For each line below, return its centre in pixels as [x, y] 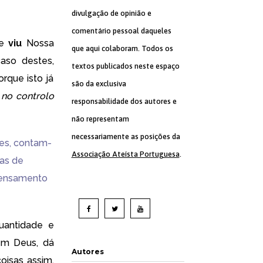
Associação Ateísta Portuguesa [125, 154]
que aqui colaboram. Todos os [122, 48]
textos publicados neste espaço [125, 66]
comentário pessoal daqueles [121, 31]
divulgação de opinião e [111, 13]
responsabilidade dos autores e [124, 101]
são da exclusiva [99, 84]
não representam [100, 119]
